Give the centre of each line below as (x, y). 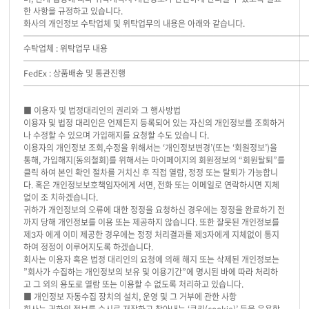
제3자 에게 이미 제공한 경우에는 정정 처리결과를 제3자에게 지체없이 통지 (152, 235)
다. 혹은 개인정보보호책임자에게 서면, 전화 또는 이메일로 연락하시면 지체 (152, 185)
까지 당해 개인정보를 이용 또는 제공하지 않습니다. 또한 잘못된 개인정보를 (152, 222)
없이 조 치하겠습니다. (61, 198)
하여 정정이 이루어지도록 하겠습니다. (89, 247)
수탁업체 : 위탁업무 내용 (66, 49)
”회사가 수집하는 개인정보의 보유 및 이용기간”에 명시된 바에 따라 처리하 (151, 272)
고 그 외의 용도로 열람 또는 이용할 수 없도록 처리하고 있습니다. (134, 285)
